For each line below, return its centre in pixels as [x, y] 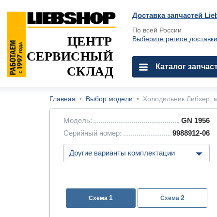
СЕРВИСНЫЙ [70, 56]
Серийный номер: [93, 133]
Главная [62, 99]
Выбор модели [109, 99]
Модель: [78, 120]
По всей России [157, 30]
